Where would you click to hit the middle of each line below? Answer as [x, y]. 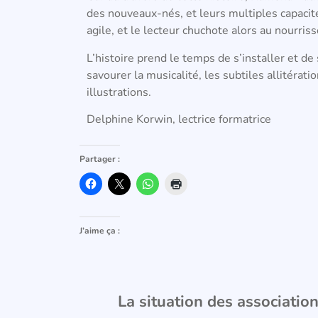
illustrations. [119, 92]
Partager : [100, 159]
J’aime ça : [100, 231]
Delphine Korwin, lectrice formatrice [179, 120]
